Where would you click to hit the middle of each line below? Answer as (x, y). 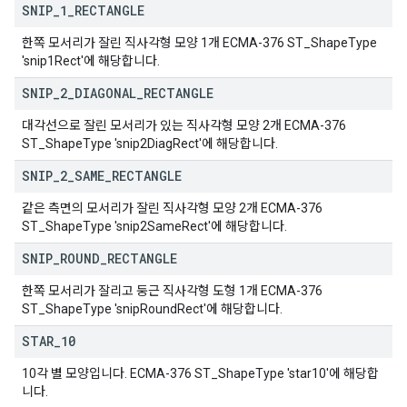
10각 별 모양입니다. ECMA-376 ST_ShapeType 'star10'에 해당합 (200, 373)
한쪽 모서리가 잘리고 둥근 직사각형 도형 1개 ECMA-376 (172, 291)
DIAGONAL (105, 93)
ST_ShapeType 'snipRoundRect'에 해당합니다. (152, 309)
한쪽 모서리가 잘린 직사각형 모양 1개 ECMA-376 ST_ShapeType (199, 43)
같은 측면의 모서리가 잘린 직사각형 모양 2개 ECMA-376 (172, 208)
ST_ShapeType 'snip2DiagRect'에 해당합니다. (150, 144)
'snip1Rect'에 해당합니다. (91, 61)
